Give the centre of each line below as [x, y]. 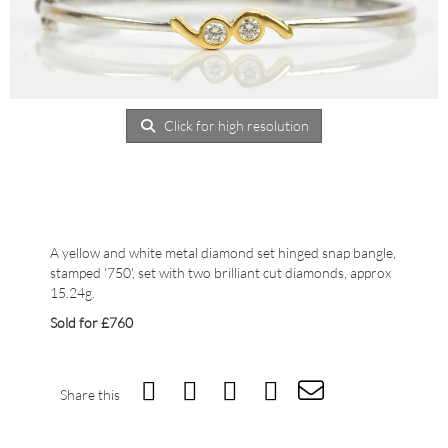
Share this [90, 395]
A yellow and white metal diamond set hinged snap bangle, [223, 253]
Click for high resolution [235, 125]
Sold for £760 [91, 323]
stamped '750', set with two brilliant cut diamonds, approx [220, 273]
